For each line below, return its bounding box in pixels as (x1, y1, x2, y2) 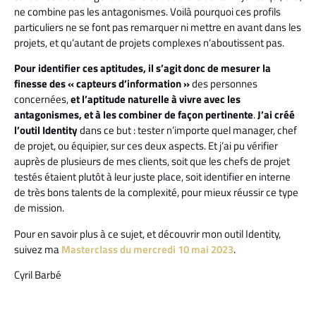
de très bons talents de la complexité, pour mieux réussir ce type (14, 184, 298, 201)
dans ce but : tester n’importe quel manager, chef (78, 122, 297, 139)
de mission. (14, 200, 64, 217)
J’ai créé (257, 107, 295, 123)
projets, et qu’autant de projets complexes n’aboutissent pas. (14, 35, 284, 51)
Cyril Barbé (14, 267, 61, 284)
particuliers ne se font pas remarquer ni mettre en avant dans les (14, 19, 301, 36)
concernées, (14, 91, 71, 108)
